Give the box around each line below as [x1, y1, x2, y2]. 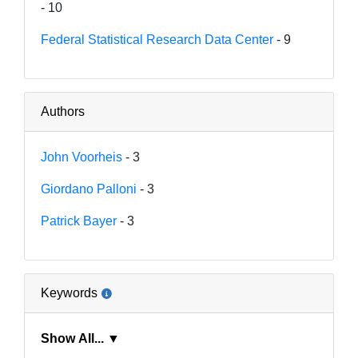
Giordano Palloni [41, 181, 137, 196]
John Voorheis [41, 149, 122, 164]
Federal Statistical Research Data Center [41, 32, 273, 46]
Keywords [41, 285, 97, 300]
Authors [41, 104, 85, 118]
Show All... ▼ [107, 331, 120, 345]
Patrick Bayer [41, 213, 117, 228]
